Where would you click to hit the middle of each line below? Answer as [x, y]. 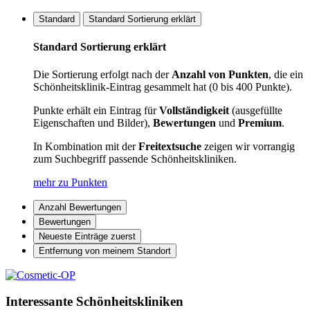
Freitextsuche [170, 146]
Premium [260, 122]
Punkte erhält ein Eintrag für [96, 110]
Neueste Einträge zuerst [87, 236]
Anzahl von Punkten [220, 74]
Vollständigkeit [194, 110]
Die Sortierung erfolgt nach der [102, 74]
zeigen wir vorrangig [248, 146]
